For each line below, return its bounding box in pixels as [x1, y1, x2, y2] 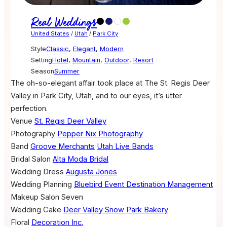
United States [30, 30, 69, 37]
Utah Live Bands [96, 142, 154, 152]
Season [30, 67, 54, 75]
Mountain [72, 56, 100, 64]
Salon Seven [40, 193, 83, 202]
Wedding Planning [10, 180, 72, 190]
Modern [99, 45, 124, 53]
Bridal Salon [10, 155, 51, 164]
